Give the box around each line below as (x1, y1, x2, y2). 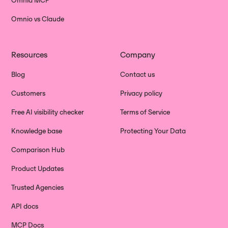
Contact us (120, 70, 155, 79)
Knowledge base (11, 127, 63, 135)
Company (120, 50, 155, 60)
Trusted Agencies (11, 183, 64, 192)
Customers (11, 89, 46, 98)
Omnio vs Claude (11, 15, 65, 23)
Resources (11, 50, 48, 60)
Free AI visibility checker (11, 108, 84, 117)
